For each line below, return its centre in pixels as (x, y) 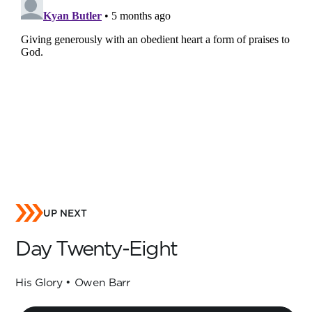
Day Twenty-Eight (96, 248)
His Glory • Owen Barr (73, 282)
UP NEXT (65, 213)
